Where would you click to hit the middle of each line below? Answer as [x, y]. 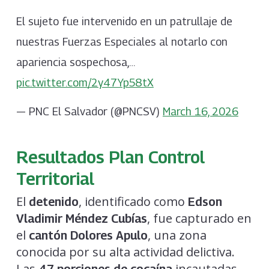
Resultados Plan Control [110, 156]
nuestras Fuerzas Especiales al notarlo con [122, 42]
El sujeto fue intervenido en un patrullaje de [124, 22]
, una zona [177, 235]
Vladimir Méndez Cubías [81, 218]
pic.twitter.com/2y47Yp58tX [85, 83]
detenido [53, 201]
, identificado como [133, 201]
